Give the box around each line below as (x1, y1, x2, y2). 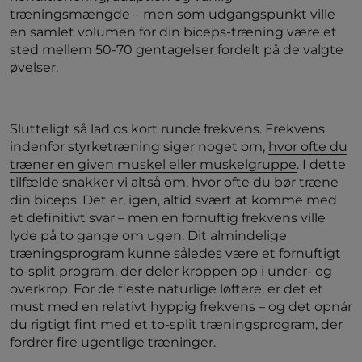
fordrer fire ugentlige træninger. (10, 335, 216, 350)
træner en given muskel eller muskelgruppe (10, 157, 297, 172)
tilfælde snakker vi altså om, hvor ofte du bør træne (10, 175, 339, 190)
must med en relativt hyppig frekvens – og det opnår (10, 299, 352, 314)
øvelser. (10, 60, 58, 75)
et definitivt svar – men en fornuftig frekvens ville (10, 210, 326, 225)
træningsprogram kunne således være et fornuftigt (10, 246, 341, 261)
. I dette (297, 157, 346, 172)
